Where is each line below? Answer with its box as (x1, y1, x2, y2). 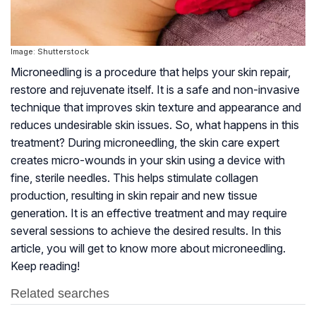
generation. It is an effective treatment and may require (11, 206, 287, 221)
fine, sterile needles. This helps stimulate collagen (11, 171, 258, 186)
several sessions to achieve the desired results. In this (11, 224, 281, 238)
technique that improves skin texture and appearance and (11, 100, 301, 115)
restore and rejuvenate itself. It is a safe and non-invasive (11, 83, 300, 97)
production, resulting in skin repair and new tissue (11, 188, 257, 203)
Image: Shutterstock (11, 47, 89, 57)
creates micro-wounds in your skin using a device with (11, 153, 285, 168)
